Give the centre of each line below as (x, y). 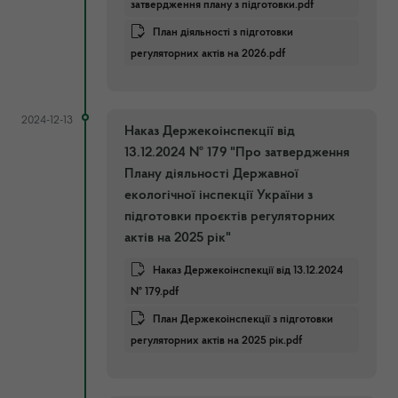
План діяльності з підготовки (223, 32)
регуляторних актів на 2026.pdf (208, 53)
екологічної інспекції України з (219, 195)
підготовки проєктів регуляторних (230, 216)
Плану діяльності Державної (211, 174)
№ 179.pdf (155, 291)
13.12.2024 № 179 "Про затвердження (237, 152)
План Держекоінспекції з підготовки (243, 319)
